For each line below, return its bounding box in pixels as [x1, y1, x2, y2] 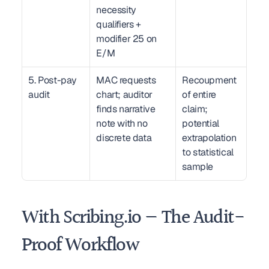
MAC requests [96, 74, 156, 86]
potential [182, 117, 219, 130]
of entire [182, 88, 216, 101]
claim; [182, 103, 208, 115]
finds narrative [96, 103, 156, 115]
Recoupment [182, 74, 237, 86]
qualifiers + [96, 18, 141, 31]
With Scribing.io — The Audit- [22, 203, 244, 234]
